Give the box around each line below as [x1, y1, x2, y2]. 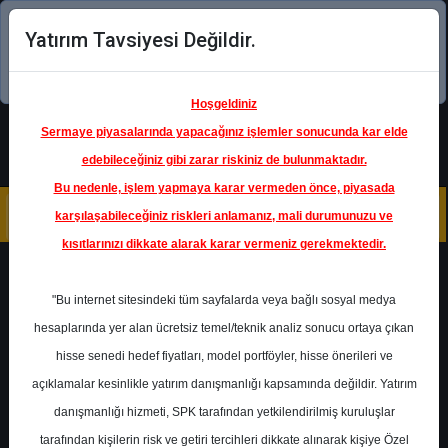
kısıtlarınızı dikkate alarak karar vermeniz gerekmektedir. [62, 237, 386, 251]
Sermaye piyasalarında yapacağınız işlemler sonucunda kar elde [40, 125, 408, 139]
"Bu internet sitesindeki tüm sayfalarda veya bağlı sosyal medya [52, 293, 396, 307]
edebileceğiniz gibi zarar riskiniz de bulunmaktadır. [81, 153, 367, 167]
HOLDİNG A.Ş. [186, 403, 260, 418]
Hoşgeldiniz [191, 97, 257, 111]
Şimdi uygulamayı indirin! [112, 64, 302, 86]
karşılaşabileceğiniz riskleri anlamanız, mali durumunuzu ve [55, 209, 393, 223]
